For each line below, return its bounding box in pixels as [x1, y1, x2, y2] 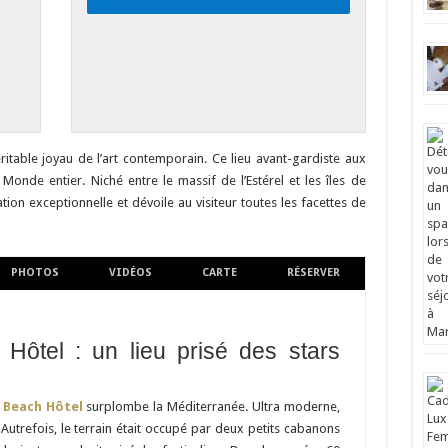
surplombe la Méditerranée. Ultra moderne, [82, 399, 340, 415]
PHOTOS [10, 266, 59, 280]
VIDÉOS [108, 266, 152, 280]
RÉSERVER [286, 266, 340, 280]
